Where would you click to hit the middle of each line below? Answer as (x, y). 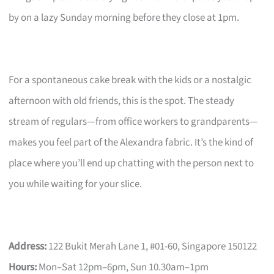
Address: (28, 246)
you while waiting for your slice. (76, 184)
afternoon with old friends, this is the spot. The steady (122, 101)
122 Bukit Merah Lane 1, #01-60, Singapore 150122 (152, 246)
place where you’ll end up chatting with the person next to (131, 163)
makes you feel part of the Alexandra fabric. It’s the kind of (131, 142)
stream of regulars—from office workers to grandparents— (134, 121)
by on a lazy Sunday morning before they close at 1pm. (124, 17)
